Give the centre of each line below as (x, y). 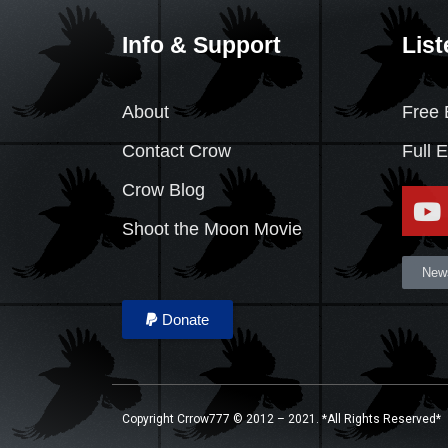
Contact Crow (176, 151)
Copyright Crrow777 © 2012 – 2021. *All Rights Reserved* (281, 419)
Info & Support (201, 44)
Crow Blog (163, 190)
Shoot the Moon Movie (212, 229)
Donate (185, 320)
